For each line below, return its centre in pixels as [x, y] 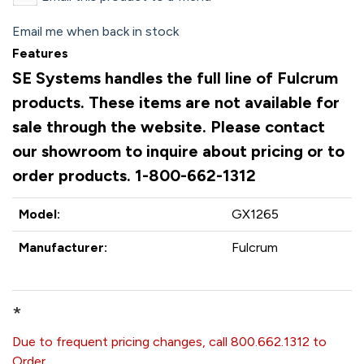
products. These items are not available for [176, 102]
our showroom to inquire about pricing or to [178, 151]
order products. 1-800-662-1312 [134, 175]
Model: [39, 214]
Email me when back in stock [95, 31]
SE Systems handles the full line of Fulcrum [175, 78]
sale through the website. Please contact [169, 127]
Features [40, 53]
